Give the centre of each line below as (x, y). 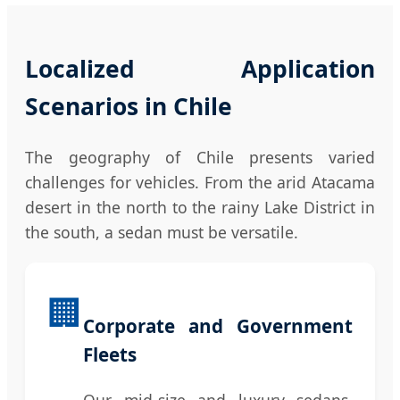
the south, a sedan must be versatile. (162, 233)
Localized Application (200, 69)
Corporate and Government (218, 326)
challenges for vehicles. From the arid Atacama (200, 183)
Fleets (110, 355)
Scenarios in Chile (129, 107)
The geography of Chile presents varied (200, 158)
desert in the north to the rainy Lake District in (200, 208)
